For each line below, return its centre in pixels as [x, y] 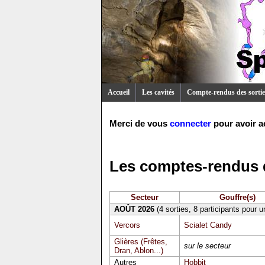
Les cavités [158, 92]
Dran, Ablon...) [138, 251]
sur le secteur [207, 246]
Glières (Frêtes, [140, 242]
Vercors [127, 225]
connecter [190, 124]
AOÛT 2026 [134, 209]
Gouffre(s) [237, 197]
